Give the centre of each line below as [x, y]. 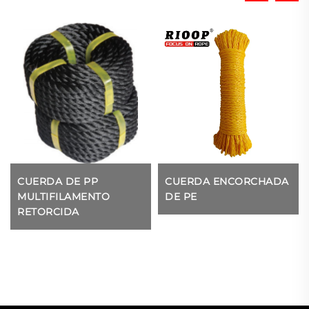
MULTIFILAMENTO [63, 196]
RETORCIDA [48, 211]
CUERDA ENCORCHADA [227, 181]
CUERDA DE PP [58, 181]
